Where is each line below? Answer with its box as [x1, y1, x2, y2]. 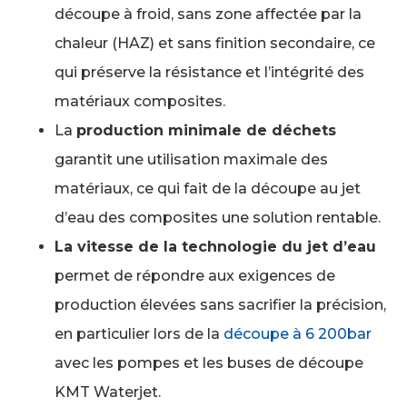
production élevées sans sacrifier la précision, [55, 295, 386, 313]
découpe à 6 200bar [223, 324, 372, 342]
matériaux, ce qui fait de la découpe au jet [55, 179, 361, 197]
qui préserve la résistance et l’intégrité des [55, 63, 364, 81]
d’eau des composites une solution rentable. [55, 208, 381, 226]
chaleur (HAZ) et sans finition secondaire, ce [55, 34, 375, 52]
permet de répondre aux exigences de [55, 266, 335, 284]
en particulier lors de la [55, 324, 223, 342]
